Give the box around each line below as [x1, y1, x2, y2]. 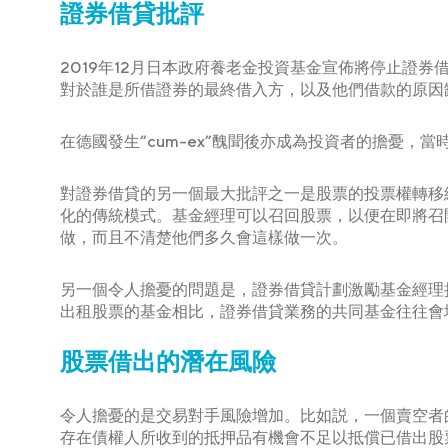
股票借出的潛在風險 [60, 351, 276, 376]
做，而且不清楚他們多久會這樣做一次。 [60, 227, 348, 247]
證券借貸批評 [60, 3, 204, 28]
